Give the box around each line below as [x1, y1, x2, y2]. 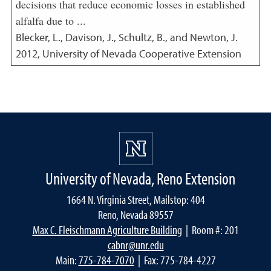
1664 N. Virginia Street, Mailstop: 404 [66, 192, 205, 207]
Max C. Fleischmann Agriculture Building [32, 222, 182, 237]
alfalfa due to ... [15, 13, 86, 28]
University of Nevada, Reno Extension [45, 168, 235, 189]
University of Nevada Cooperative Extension [42, 47, 241, 60]
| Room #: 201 [181, 222, 239, 237]
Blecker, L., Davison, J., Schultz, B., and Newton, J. [15, 30, 238, 44]
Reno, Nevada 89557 [97, 207, 174, 222]
